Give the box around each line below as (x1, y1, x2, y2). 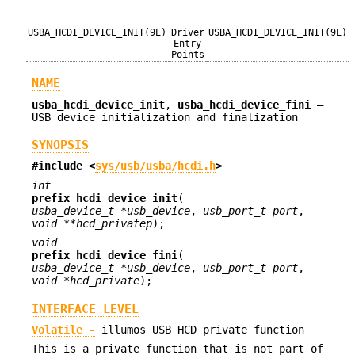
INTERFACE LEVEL (32, 301, 139, 316)
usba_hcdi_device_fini (177, 97, 311, 111)
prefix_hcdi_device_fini (32, 249, 177, 262)
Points (170, 49, 204, 60)
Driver (170, 27, 204, 38)
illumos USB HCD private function (95, 323, 304, 336)
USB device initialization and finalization (32, 110, 298, 124)
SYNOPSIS (32, 138, 89, 153)
